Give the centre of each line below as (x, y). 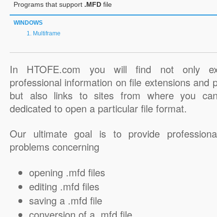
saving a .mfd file (66, 200)
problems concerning (54, 147)
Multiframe (47, 33)
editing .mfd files (64, 186)
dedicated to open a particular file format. (98, 108)
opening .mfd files (67, 172)
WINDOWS (28, 23)
